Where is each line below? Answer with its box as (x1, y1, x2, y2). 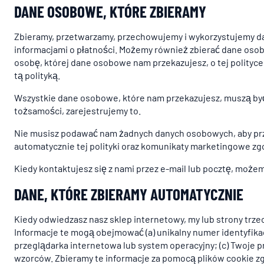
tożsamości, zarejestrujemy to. (14, 105, 141, 116)
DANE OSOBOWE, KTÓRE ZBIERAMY (14, 2, 206, 21)
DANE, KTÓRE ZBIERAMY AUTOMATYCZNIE (14, 184, 243, 203)
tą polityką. (14, 70, 60, 81)
